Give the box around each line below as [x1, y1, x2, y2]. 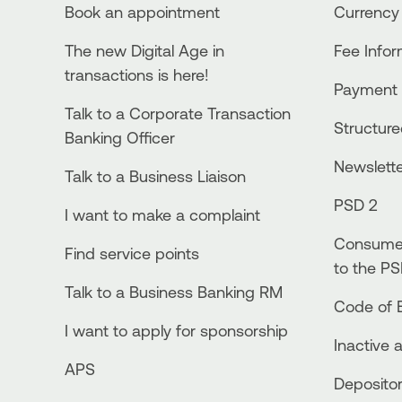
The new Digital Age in [65, 40, 224, 59]
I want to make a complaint [65, 205, 260, 223]
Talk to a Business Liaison [65, 166, 246, 185]
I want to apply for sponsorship [65, 320, 288, 339]
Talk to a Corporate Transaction [65, 103, 291, 122]
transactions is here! [65, 65, 209, 83]
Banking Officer [65, 127, 175, 146]
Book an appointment [65, 2, 220, 21]
